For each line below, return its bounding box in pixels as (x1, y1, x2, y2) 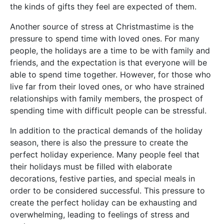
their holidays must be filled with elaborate (10, 161, 172, 172)
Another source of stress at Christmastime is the (10, 21, 193, 32)
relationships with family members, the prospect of (10, 93, 203, 104)
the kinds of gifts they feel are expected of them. (10, 1, 196, 12)
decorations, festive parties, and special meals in (10, 173, 195, 184)
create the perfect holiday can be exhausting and (10, 197, 197, 208)
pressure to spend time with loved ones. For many (10, 33, 199, 44)
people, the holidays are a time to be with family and (10, 45, 210, 56)
